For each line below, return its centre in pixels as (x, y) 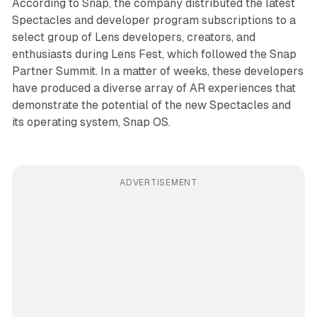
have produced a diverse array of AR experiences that (154, 88)
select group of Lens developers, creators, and (133, 37)
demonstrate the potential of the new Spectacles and (151, 105)
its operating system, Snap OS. (91, 122)
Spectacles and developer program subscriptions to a (154, 20)
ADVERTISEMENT (158, 182)
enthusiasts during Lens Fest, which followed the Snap (154, 54)
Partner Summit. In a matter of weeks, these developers (157, 71)
